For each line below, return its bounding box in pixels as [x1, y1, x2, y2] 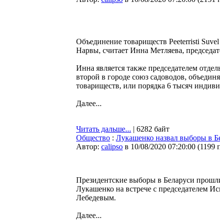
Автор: [76, 142, 101, 151]
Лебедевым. [76, 193, 116, 202]
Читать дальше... [76, 125, 131, 133]
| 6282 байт [131, 125, 169, 133]
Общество [76, 134, 110, 142]
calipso [101, 142, 123, 151]
